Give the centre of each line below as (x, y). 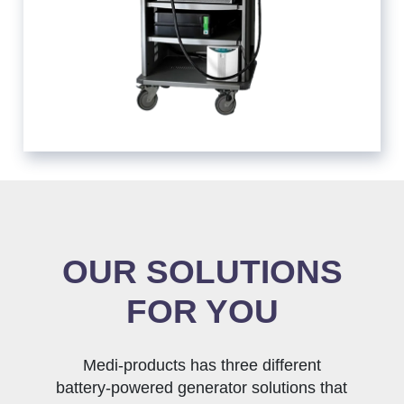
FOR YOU (202, 312)
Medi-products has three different (202, 366)
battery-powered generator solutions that (202, 388)
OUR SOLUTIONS (202, 272)
